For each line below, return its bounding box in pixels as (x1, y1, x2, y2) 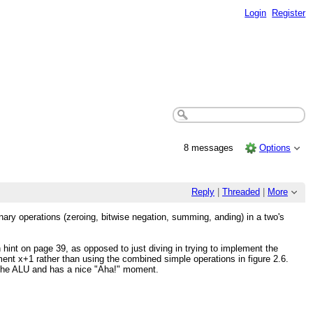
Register (272, 7, 306, 18)
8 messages (183, 142, 236, 153)
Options (259, 142, 291, 153)
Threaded (222, 187, 260, 198)
